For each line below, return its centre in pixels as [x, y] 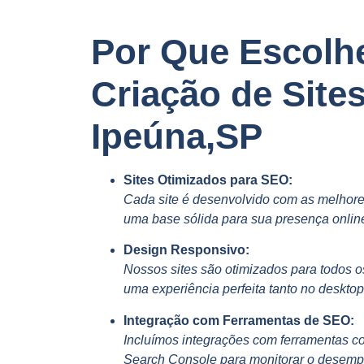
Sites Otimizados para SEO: [208, 180]
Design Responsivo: [186, 250]
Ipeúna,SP [177, 136]
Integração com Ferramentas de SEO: [239, 320]
